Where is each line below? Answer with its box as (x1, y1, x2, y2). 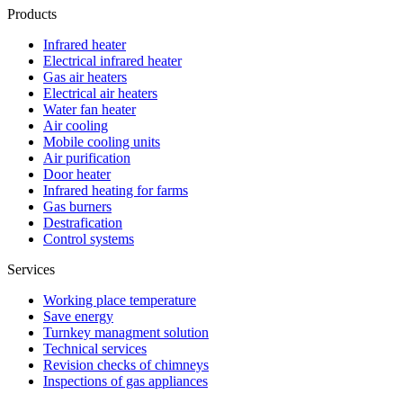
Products (7, 5, 57, 22)
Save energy (43, 308, 113, 324)
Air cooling (43, 117, 108, 133)
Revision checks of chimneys (43, 356, 209, 372)
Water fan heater (43, 101, 136, 117)
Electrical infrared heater (43, 52, 182, 68)
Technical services (43, 340, 147, 356)
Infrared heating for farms (43, 182, 188, 198)
